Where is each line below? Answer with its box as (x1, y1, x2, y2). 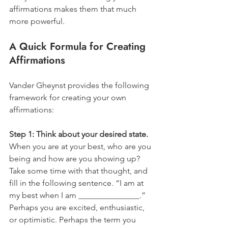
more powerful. (9, 16, 67, 26)
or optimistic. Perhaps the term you (9, 214, 138, 224)
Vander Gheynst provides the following (9, 80, 151, 90)
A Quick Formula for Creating (9, 39, 149, 54)
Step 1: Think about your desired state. (9, 129, 148, 139)
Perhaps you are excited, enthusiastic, (9, 202, 147, 212)
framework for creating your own (9, 92, 128, 102)
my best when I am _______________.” (9, 190, 148, 200)
